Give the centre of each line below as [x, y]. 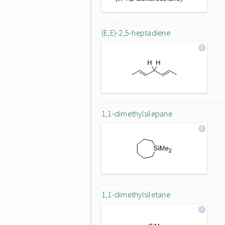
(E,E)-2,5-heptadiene [136, 33]
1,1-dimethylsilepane [137, 114]
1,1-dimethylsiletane [136, 194]
